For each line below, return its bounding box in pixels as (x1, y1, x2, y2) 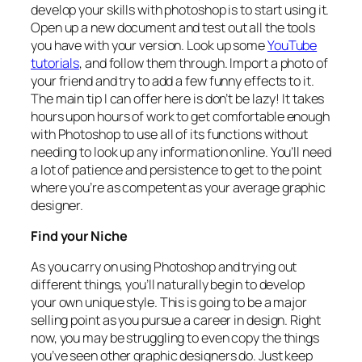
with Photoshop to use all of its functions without (31, 124, 308, 143)
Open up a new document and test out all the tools (31, 18, 316, 36)
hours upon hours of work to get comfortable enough (31, 107, 330, 125)
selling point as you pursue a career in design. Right (31, 311, 321, 330)
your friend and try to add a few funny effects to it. (31, 71, 314, 90)
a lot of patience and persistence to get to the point (31, 160, 322, 179)
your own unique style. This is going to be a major (31, 293, 307, 312)
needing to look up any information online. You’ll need (31, 142, 331, 161)
